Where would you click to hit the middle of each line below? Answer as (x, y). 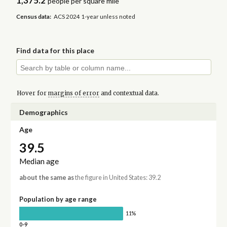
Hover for (32, 93)
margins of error (73, 93)
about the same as (46, 178)
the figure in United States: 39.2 (117, 178)
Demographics (43, 112)
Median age (39, 161)
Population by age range (58, 199)
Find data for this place (55, 51)
